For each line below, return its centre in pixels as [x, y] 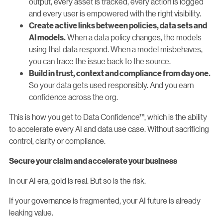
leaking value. [31, 212]
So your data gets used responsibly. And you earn [111, 85]
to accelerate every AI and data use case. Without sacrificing [109, 128]
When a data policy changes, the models [134, 37]
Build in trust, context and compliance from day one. [120, 73]
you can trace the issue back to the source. [100, 61]
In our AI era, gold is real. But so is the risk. [77, 180]
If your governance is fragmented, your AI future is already [105, 200]
